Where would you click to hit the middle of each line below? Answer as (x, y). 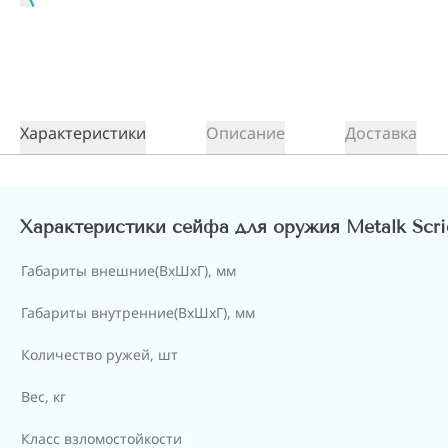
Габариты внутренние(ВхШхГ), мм (138, 312)
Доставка (381, 133)
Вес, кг (43, 396)
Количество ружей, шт (99, 354)
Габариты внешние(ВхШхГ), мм (128, 270)
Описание (245, 133)
